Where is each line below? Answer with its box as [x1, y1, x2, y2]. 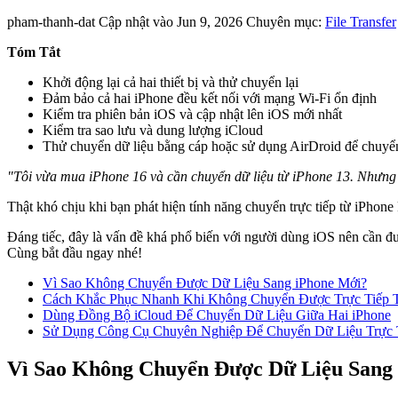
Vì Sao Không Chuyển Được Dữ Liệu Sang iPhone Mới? [43, 275, 367, 291]
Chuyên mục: [246, 13, 325, 29]
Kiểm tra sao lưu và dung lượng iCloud [43, 122, 263, 138]
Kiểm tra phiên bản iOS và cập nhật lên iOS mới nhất [43, 106, 342, 122]
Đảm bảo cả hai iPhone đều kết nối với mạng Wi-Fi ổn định [43, 90, 377, 106]
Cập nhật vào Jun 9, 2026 [99, 13, 246, 29]
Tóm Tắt [7, 44, 60, 60]
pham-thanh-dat [7, 13, 99, 29]
